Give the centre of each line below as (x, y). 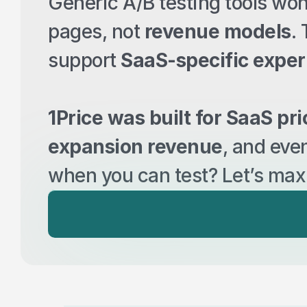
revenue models (218, 32)
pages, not (96, 32)
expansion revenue (135, 147)
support (84, 60)
